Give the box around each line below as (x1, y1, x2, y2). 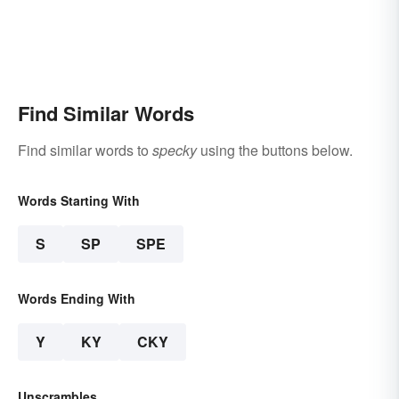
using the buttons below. (197, 140, 353, 161)
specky (152, 140, 197, 161)
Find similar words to (18, 140, 152, 161)
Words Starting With (18, 191, 140, 210)
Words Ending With (18, 289, 135, 308)
